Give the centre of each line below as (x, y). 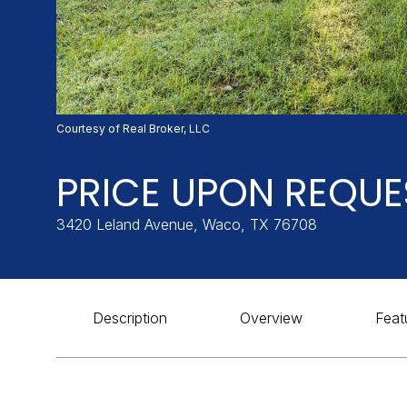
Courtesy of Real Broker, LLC (133, 129)
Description (130, 318)
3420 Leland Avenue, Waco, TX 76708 (187, 224)
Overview (271, 318)
